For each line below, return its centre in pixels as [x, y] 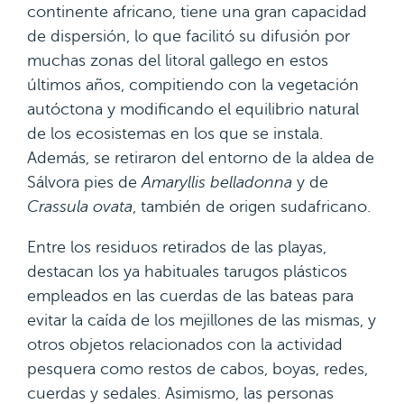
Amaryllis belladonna [217, 182]
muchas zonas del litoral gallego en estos [178, 60]
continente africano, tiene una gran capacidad [197, 12]
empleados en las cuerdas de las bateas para [190, 296]
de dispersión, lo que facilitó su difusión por [188, 36]
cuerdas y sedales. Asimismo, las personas [180, 393]
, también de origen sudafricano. [252, 207]
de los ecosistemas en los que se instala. [175, 133]
